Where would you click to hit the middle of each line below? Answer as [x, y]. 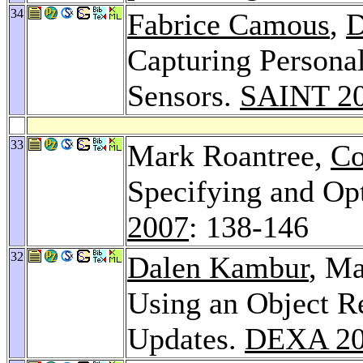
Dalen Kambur [218, 267]
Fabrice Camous [228, 24]
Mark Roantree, [229, 155]
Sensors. [184, 95]
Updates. [186, 338]
